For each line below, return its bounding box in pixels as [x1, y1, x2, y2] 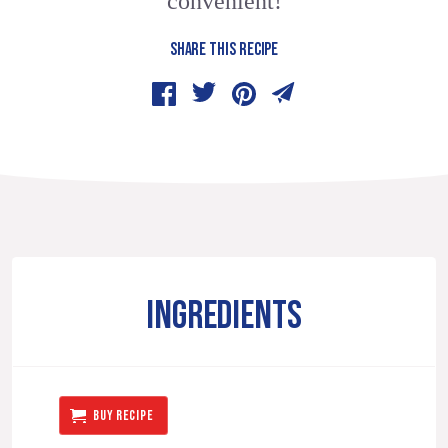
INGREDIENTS [145, 293, 303, 341]
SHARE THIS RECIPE [169, 39, 279, 61]
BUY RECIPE [93, 406, 154, 424]
